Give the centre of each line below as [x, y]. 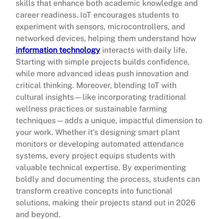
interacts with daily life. [144, 50]
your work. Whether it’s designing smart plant [98, 132]
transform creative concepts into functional [94, 191]
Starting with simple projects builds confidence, [103, 62]
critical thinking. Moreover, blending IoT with [96, 86]
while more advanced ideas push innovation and [102, 74]
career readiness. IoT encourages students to [97, 15]
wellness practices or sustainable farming [91, 109]
